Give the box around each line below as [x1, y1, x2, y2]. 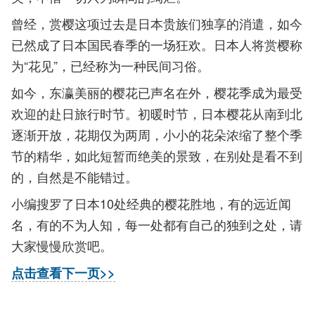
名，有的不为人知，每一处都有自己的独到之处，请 [11, 215, 302, 233]
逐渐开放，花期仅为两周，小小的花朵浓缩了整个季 [11, 125, 302, 143]
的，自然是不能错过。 [11, 167, 138, 186]
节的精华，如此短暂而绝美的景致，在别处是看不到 [11, 146, 302, 165]
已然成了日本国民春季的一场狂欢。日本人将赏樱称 [11, 35, 302, 53]
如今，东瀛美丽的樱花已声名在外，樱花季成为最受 [11, 83, 302, 101]
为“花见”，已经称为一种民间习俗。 [11, 56, 210, 75]
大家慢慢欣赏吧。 [11, 236, 112, 255]
